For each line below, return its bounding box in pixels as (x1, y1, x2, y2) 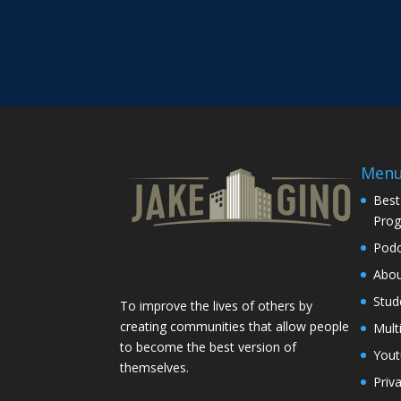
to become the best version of (120, 337, 297, 355)
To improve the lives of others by (120, 296, 313, 314)
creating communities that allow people (120, 317, 350, 335)
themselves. (120, 358, 190, 376)
